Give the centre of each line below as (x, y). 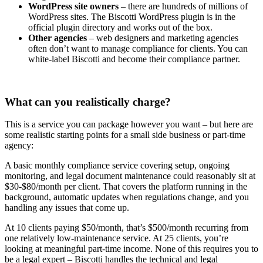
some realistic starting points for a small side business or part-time (125, 135)
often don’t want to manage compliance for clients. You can (138, 48)
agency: (19, 146)
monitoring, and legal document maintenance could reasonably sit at (130, 176)
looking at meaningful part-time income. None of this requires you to (131, 249)
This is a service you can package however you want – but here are (129, 124)
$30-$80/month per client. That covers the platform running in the (126, 187)
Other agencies (58, 38)
